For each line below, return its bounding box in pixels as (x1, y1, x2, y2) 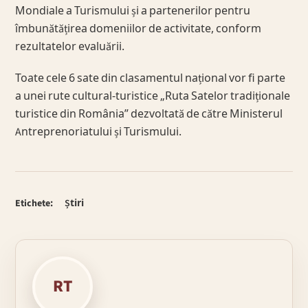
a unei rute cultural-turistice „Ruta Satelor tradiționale (15, 89, 291, 104)
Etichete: (15, 197, 54, 211)
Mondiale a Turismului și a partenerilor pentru (15, 3, 251, 19)
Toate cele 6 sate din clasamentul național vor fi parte (15, 71, 286, 87)
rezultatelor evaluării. (15, 39, 125, 55)
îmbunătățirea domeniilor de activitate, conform (15, 21, 262, 37)
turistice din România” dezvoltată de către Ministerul (15, 107, 283, 122)
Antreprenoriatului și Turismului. (15, 124, 182, 140)
